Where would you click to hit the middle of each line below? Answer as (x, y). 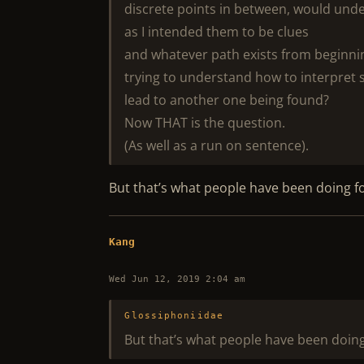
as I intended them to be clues (217, 32)
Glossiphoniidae (174, 316)
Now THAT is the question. (205, 123)
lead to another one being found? (227, 100)
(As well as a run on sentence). (217, 145)
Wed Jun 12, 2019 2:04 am (178, 279)
